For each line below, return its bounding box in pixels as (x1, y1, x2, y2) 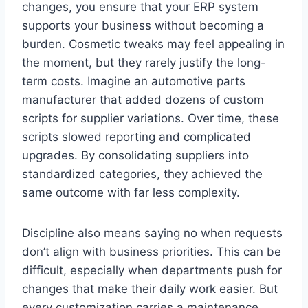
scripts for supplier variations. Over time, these (22, 111, 279, 125)
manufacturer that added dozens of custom (22, 92, 264, 107)
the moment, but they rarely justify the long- (22, 55, 266, 69)
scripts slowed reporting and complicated (22, 129, 251, 144)
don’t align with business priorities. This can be (22, 244, 281, 258)
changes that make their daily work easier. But (22, 281, 278, 296)
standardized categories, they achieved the (22, 166, 263, 181)
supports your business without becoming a (22, 18, 264, 32)
